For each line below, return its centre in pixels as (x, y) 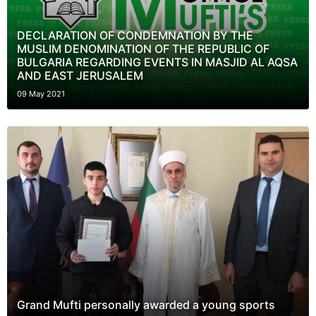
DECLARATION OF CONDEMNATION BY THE (135, 35)
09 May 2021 (41, 94)
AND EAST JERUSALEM (80, 75)
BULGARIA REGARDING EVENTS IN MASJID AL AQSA (157, 62)
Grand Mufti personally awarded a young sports (146, 305)
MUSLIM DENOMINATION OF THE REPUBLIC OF (143, 49)
